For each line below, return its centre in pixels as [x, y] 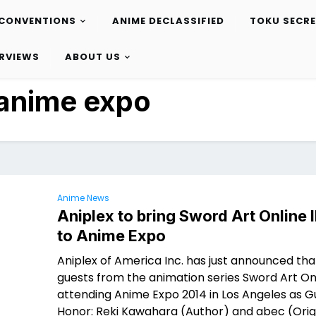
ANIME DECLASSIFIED [168, 21]
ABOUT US [92, 57]
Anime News [83, 198]
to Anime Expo [111, 236]
